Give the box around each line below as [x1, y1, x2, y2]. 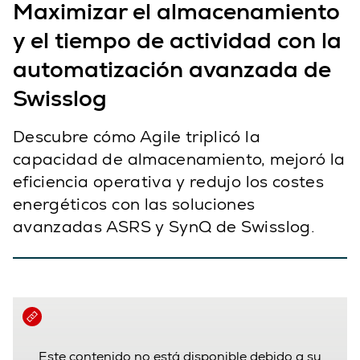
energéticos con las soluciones [13, 194, 256, 215]
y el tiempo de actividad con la [13, 26, 342, 55]
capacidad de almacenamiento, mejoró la [13, 149, 346, 170]
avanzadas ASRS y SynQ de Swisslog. [13, 216, 315, 238]
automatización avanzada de [13, 55, 331, 84]
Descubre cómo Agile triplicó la [13, 126, 260, 148]
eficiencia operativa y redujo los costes [13, 171, 325, 193]
